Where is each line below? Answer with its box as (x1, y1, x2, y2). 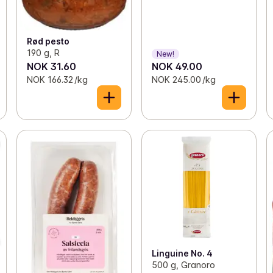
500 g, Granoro (151, 259, 215, 270)
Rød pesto (26, 36, 69, 47)
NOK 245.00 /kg (151, 74, 216, 85)
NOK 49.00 (151, 60, 202, 73)
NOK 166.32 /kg (26, 74, 88, 85)
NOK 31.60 (26, 60, 76, 73)
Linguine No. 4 (151, 247, 213, 258)
